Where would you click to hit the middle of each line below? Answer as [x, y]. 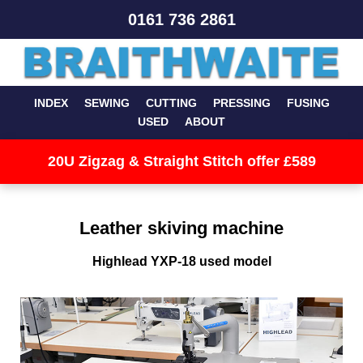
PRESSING [241, 103]
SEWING [107, 103]
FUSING [308, 103]
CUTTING [171, 103]
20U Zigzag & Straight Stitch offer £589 [181, 162]
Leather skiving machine [181, 228]
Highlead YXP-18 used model [181, 261]
